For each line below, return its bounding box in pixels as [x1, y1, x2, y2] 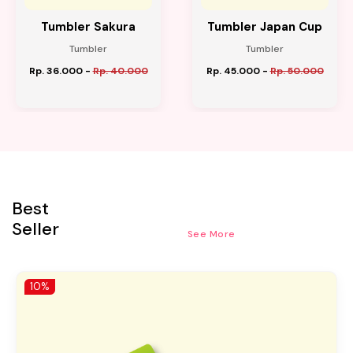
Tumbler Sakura [41, 19, 136, 35]
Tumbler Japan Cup [207, 19, 322, 35]
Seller [12, 217, 59, 241]
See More [187, 227, 236, 240]
